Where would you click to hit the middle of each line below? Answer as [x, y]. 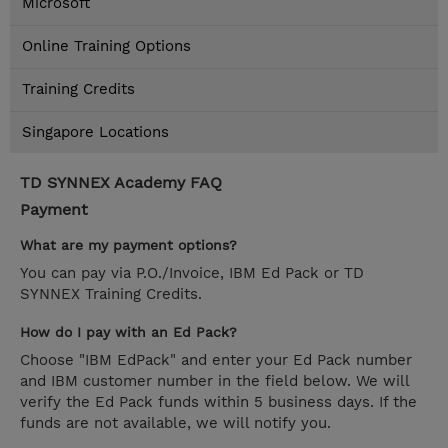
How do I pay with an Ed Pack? [128, 332]
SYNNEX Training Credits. [111, 294]
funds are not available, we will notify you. [175, 423]
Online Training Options [106, 46]
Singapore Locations [95, 132]
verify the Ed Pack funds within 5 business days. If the [218, 402]
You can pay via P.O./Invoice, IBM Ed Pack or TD [192, 273]
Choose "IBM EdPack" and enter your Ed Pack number [216, 360]
